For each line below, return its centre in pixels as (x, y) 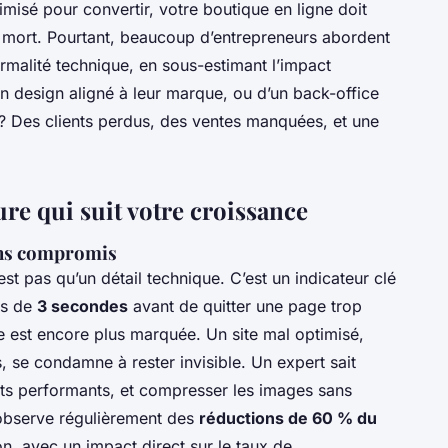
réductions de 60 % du (288, 417)
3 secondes (82, 305)
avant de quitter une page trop (245, 305)
